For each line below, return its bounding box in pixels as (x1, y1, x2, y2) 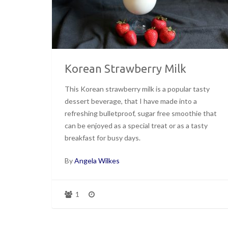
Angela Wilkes (74, 156, 120, 165)
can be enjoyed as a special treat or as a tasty (65, 121, 208, 130)
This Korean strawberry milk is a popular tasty (65, 84, 210, 93)
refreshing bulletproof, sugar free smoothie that (65, 108, 217, 118)
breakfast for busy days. (65, 133, 140, 142)
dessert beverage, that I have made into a (65, 96, 197, 105)
